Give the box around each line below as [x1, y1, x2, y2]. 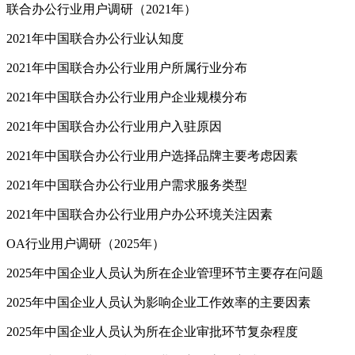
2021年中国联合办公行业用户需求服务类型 [6, 178, 247, 193]
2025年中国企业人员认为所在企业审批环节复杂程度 [6, 325, 298, 339]
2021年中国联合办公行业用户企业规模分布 [6, 90, 247, 105]
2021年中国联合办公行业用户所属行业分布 [6, 61, 247, 75]
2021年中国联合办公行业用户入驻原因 [6, 120, 222, 134]
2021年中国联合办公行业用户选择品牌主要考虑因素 [6, 149, 298, 163]
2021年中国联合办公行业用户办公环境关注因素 [6, 208, 273, 222]
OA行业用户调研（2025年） [6, 237, 165, 251]
